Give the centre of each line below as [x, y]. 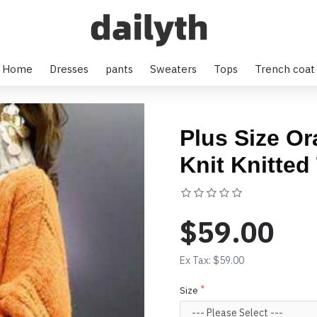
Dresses [69, 69]
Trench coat [285, 69]
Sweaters [173, 69]
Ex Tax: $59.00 [212, 260]
